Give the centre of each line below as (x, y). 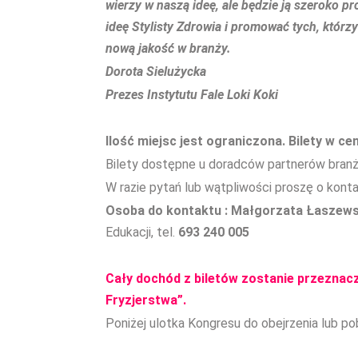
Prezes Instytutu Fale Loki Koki (192, 95)
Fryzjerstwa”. (146, 300)
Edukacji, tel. (142, 232)
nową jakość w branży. (168, 48)
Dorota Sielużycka (156, 72)
